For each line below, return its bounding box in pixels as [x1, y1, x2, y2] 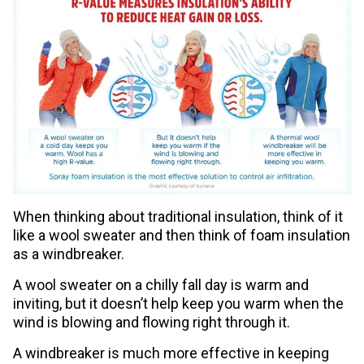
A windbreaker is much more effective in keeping [13, 344, 330, 362]
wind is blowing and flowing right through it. [13, 314, 291, 331]
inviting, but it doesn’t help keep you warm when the [13, 295, 344, 313]
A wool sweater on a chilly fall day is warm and [13, 276, 310, 294]
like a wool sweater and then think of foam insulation [13, 227, 351, 245]
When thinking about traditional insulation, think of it [13, 208, 344, 226]
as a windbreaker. [13, 245, 125, 263]
